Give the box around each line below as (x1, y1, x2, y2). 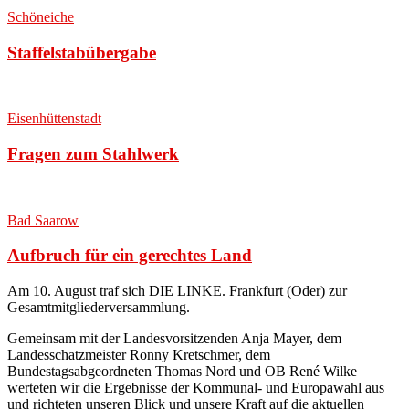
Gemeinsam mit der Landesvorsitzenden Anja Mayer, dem (7, 330, 341, 347)
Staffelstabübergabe (7, 42, 156, 62)
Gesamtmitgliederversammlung (7, 299, 186, 316)
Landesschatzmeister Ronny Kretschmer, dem (7, 347, 270, 363)
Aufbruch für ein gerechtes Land (7, 246, 252, 266)
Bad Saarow (7, 212, 79, 228)
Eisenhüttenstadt (7, 110, 101, 127)
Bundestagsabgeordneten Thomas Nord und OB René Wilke (7, 363, 357, 380)
